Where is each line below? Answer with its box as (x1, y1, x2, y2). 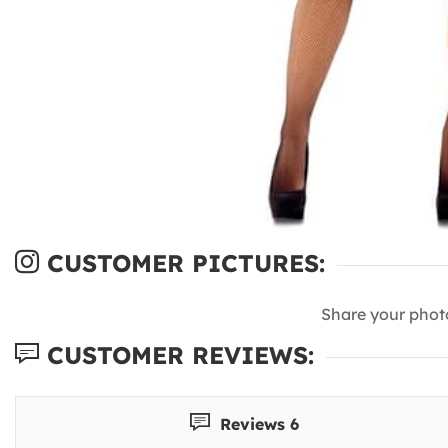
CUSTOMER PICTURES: (39, 247, 325, 278)
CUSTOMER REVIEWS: (39, 339, 314, 370)
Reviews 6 (215, 413, 300, 434)
